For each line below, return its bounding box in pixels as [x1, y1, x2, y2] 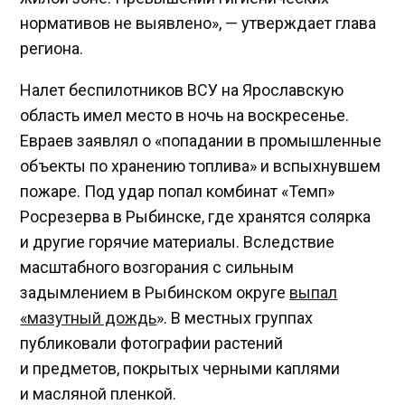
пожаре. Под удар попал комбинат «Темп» [20, 181, 335, 201]
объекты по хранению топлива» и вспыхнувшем [20, 155, 381, 175]
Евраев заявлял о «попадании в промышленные [20, 130, 382, 150]
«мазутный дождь [20, 307, 157, 327]
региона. [20, 38, 84, 58]
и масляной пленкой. [20, 383, 177, 403]
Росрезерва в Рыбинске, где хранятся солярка [20, 206, 372, 226]
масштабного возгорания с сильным [20, 257, 295, 277]
